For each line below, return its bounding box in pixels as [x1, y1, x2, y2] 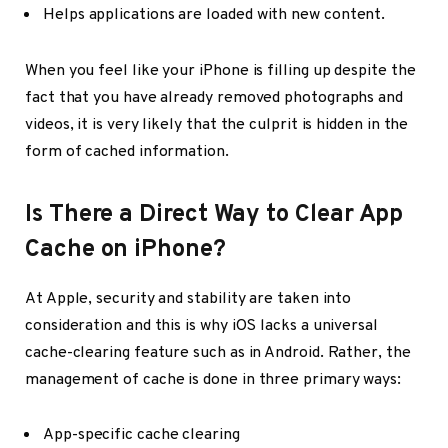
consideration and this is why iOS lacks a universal [25, 315, 378, 336]
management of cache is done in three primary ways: [25, 369, 402, 390]
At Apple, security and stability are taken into [25, 288, 352, 309]
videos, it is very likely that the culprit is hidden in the [25, 114, 409, 135]
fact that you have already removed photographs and [25, 87, 404, 108]
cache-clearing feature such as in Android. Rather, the [25, 342, 411, 363]
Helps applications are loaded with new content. [43, 4, 386, 25]
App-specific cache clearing [43, 425, 240, 446]
